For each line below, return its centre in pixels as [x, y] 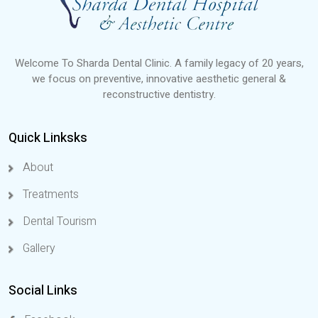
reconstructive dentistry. [159, 95]
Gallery [38, 249]
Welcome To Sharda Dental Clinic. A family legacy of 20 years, [159, 64]
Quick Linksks [48, 138]
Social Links [43, 291]
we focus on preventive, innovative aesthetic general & [159, 79]
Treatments [49, 195]
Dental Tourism [58, 222]
